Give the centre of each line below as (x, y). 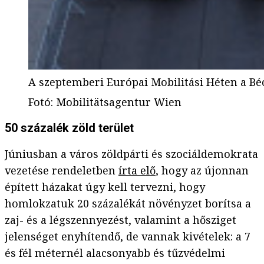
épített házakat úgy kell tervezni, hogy (105, 187)
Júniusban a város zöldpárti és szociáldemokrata (131, 154)
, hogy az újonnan (202, 171)
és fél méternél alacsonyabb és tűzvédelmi (115, 253)
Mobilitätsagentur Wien (119, 102)
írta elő (137, 171)
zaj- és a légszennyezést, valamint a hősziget (121, 220)
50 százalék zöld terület (69, 128)
